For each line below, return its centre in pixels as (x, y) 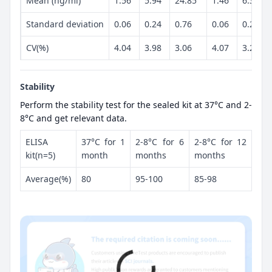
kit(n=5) (40, 155)
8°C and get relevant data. (73, 118)
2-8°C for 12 (220, 141)
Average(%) (48, 178)
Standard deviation (65, 24)
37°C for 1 (103, 141)
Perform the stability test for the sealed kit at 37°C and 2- (136, 104)
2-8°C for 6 (160, 141)
